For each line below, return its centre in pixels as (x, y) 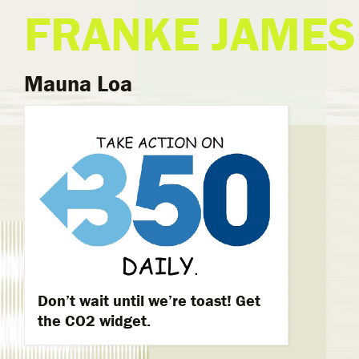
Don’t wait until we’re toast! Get (149, 300)
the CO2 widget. (94, 320)
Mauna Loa (78, 83)
